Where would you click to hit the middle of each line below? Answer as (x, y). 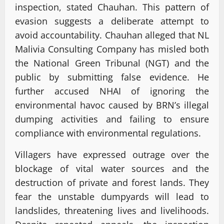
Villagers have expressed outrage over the (112, 154)
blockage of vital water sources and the (112, 168)
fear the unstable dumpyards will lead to (112, 196)
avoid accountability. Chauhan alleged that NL (112, 35)
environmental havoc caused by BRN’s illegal (112, 105)
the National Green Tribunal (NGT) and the (112, 63)
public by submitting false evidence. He (112, 77)
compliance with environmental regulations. (108, 133)
